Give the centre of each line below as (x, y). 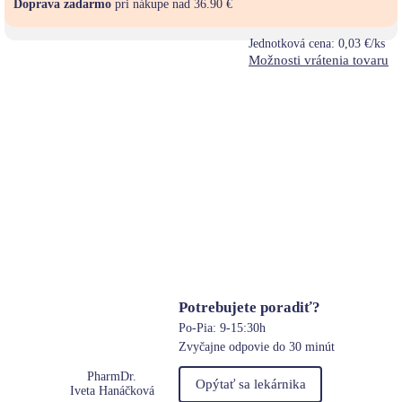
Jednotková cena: (293, 44)
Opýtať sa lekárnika (250, 384)
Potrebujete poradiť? (250, 307)
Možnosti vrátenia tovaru (319, 61)
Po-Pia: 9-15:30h (223, 328)
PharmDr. (112, 377)
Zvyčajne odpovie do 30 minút (257, 346)
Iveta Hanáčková (112, 391)
